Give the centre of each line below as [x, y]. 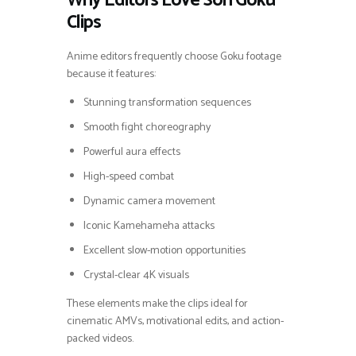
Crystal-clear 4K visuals [136, 275]
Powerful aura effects [132, 152]
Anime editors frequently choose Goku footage [174, 56]
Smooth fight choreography [147, 127]
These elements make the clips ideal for [157, 304]
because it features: [111, 74]
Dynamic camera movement [149, 201]
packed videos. [100, 339]
